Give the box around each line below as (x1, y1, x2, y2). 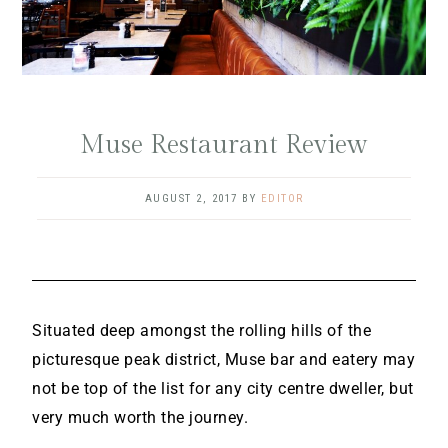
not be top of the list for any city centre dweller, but (32, 378, 414, 398)
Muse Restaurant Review (80, 129, 368, 160)
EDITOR (260, 191, 304, 205)
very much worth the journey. (32, 407, 248, 427)
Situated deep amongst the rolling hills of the (32, 320, 371, 340)
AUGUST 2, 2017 (144, 191, 238, 205)
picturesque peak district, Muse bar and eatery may (32, 349, 415, 369)
